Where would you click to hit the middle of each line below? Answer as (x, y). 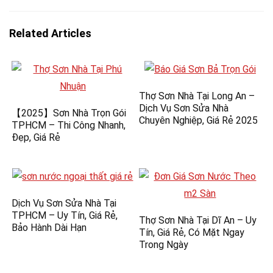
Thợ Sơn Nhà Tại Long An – (197, 96)
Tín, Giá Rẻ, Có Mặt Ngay (192, 232)
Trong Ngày (164, 244)
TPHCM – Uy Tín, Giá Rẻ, (65, 215)
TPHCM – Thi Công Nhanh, (69, 125)
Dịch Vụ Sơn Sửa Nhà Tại (64, 203)
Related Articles (50, 33)
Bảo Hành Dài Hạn (49, 227)
